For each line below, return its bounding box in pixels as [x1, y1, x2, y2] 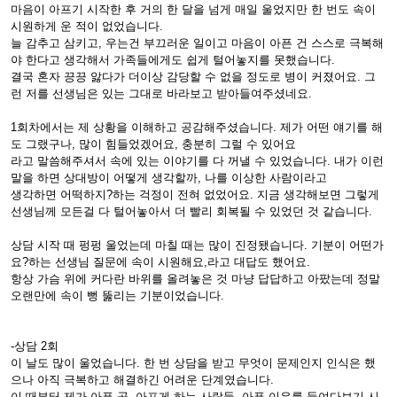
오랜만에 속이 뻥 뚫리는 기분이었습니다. [11, 289, 224, 302]
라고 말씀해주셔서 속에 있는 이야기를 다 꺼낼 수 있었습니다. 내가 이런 [11, 154, 384, 167]
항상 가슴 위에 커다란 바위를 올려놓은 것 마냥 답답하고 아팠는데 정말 [11, 272, 380, 285]
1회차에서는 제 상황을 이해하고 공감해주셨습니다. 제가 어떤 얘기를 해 [11, 121, 383, 134]
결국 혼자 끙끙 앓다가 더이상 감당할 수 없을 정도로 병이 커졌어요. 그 [11, 70, 376, 83]
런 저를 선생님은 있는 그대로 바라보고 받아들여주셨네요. [11, 87, 312, 100]
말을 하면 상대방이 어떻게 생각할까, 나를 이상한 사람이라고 [11, 171, 327, 184]
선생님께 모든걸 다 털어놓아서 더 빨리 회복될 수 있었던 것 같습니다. [11, 205, 372, 218]
